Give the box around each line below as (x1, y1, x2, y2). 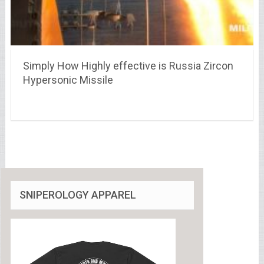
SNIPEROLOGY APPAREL (19, 188, 136, 201)
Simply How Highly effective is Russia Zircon (22, 59, 233, 72)
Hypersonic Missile (22, 73, 113, 86)
